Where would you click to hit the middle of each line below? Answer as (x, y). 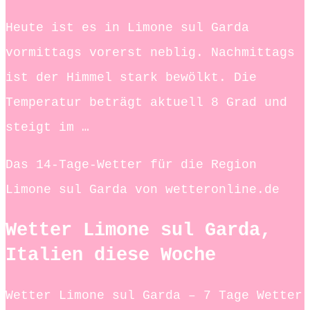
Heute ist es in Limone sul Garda (127, 28)
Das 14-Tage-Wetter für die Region (131, 165)
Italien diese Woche (111, 255)
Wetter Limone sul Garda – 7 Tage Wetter (154, 296)
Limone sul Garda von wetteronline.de (143, 190)
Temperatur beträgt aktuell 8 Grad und (146, 103)
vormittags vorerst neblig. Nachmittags (150, 53)
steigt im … (47, 128)
